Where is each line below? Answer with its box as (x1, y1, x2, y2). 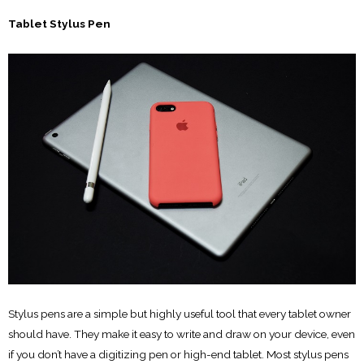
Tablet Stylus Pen (8, 16, 110, 30)
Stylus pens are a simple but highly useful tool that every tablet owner (8, 307, 351, 321)
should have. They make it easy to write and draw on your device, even (8, 327, 355, 341)
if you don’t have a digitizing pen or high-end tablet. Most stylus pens (8, 348, 349, 362)
